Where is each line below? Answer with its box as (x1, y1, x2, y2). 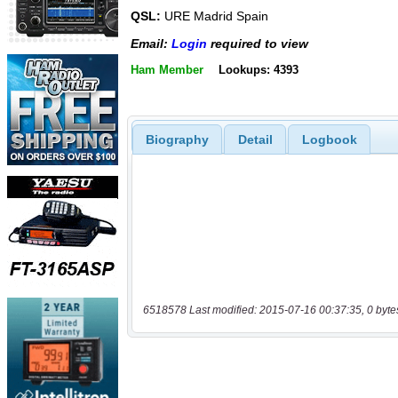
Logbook (301, 131, 357, 147)
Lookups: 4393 (218, 63, 298, 76)
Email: (131, 36, 171, 51)
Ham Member (131, 63, 203, 76)
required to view (207, 36, 308, 51)
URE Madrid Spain (161, 9, 268, 24)
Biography (145, 131, 209, 147)
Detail (237, 131, 273, 147)
